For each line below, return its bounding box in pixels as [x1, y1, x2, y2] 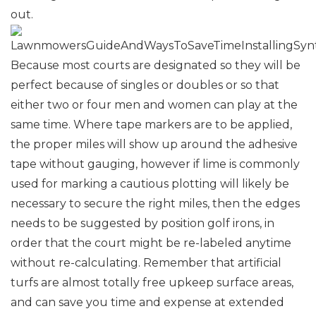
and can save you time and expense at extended [11, 296, 284, 309]
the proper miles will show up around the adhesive [11, 138, 298, 151]
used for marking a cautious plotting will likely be [11, 177, 289, 190]
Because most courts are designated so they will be [11, 59, 300, 72]
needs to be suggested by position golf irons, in [11, 217, 274, 230]
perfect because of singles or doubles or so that [11, 78, 279, 92]
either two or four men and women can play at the [11, 98, 298, 111]
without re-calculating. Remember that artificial [11, 256, 281, 269]
